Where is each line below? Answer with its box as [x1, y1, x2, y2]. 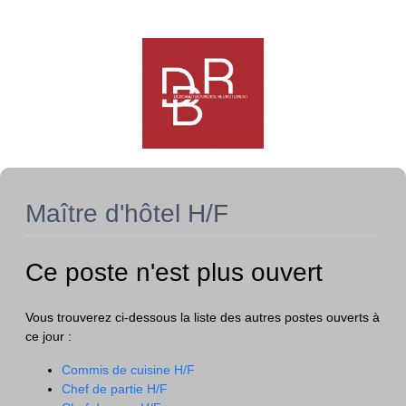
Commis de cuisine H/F [62, 362, 195, 378]
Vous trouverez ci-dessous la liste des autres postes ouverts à [25, 310, 380, 325]
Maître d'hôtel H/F [25, 199, 228, 228]
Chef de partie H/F [62, 382, 168, 397]
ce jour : [25, 329, 72, 344]
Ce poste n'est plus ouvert [25, 257, 323, 286]
